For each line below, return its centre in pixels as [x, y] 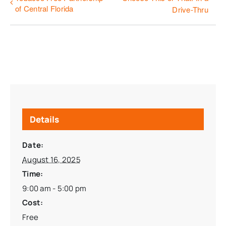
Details [44, 119]
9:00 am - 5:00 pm [54, 188]
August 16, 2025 [51, 159]
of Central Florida [44, 8]
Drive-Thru [190, 9]
